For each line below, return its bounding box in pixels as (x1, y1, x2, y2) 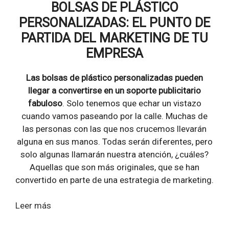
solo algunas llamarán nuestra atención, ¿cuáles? (20, 149, 209, 159)
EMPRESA (86, 45, 143, 61)
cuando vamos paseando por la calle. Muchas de (21, 110, 208, 121)
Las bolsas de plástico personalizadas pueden (26, 72, 203, 83)
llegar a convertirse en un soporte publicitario (28, 85, 201, 96)
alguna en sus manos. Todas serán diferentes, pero (16, 136, 213, 147)
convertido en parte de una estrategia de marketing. (15, 174, 214, 185)
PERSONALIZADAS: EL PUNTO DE (19, 15, 210, 30)
